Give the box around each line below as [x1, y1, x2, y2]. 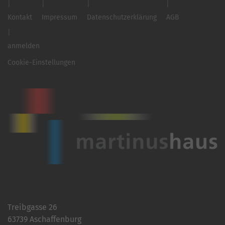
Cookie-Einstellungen [8, 58, 75, 67]
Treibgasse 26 [8, 202, 57, 212]
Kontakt [8, 13, 32, 22]
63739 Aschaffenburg [8, 214, 81, 224]
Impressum [42, 13, 77, 22]
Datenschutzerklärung [87, 13, 157, 22]
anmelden [8, 41, 40, 50]
